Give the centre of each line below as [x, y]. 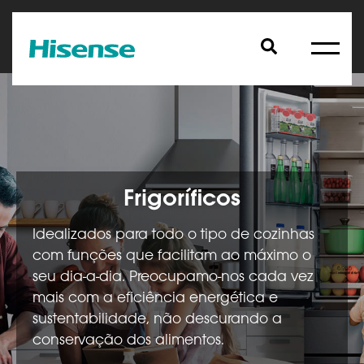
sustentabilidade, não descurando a [157, 320]
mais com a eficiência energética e [155, 299]
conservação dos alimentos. [128, 341]
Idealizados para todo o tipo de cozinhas [173, 235]
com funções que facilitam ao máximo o [172, 256]
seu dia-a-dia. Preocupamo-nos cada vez [173, 277]
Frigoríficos [182, 200]
